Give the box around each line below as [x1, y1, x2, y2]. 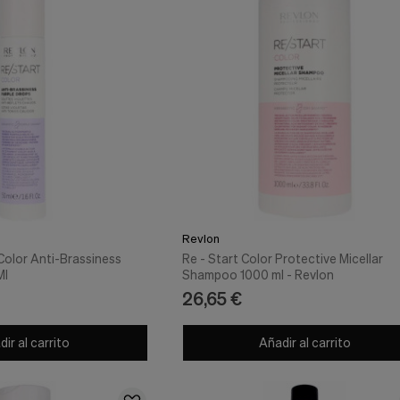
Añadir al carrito [255, 335, 351, 351]
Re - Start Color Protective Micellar [181, 250, 383, 266]
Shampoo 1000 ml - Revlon [181, 266, 334, 282]
